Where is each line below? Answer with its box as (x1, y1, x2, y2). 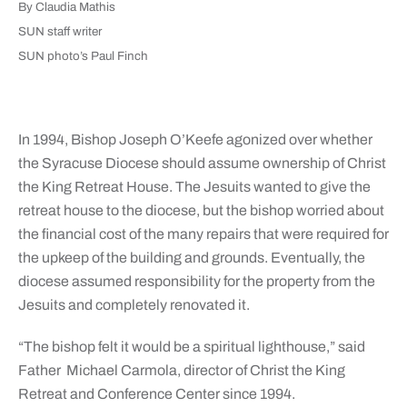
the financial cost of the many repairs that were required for (17, 226, 389, 243)
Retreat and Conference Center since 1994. (17, 386, 295, 402)
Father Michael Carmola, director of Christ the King (17, 362, 345, 379)
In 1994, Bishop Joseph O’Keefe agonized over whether (17, 132, 372, 148)
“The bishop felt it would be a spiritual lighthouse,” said (17, 339, 365, 355)
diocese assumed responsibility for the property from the (17, 273, 375, 290)
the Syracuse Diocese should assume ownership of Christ (17, 155, 386, 172)
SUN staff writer (17, 25, 102, 39)
